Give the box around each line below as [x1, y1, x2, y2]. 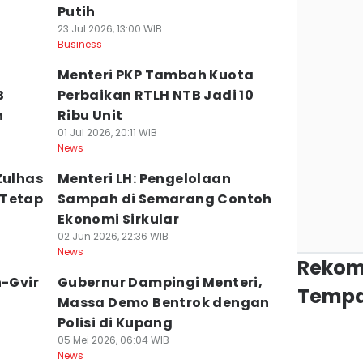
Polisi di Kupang [57, 314, 173, 332]
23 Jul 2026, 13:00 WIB [57, 22, 162, 36]
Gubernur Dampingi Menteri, [57, 273, 263, 292]
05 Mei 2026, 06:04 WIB [57, 333, 169, 347]
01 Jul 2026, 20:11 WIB [57, 126, 157, 139]
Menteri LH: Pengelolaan [57, 169, 231, 188]
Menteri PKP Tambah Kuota [57, 66, 254, 84]
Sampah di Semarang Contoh [57, 190, 272, 208]
